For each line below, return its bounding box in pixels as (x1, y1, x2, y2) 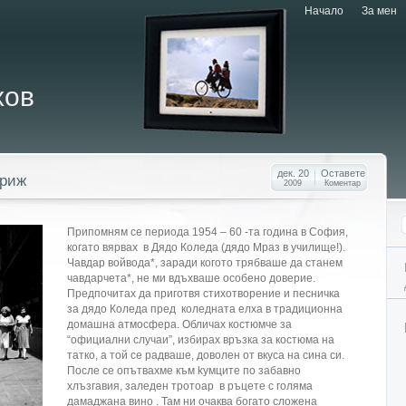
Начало (304, 5, 343, 17)
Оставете (320, 168, 365, 179)
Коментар (324, 179, 361, 188)
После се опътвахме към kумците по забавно (67, 364, 301, 377)
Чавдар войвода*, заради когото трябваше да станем (67, 256, 343, 269)
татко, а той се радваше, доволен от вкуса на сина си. (67, 349, 344, 362)
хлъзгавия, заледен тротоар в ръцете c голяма (67, 380, 313, 392)
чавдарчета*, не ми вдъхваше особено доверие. (67, 272, 315, 285)
